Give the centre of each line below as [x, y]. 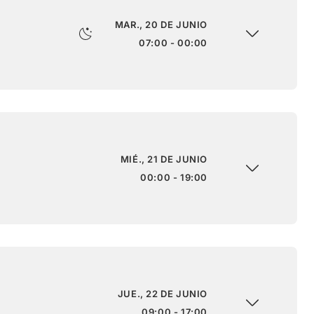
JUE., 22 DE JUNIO [162, 293]
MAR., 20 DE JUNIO [161, 24]
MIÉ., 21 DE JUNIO [164, 159]
